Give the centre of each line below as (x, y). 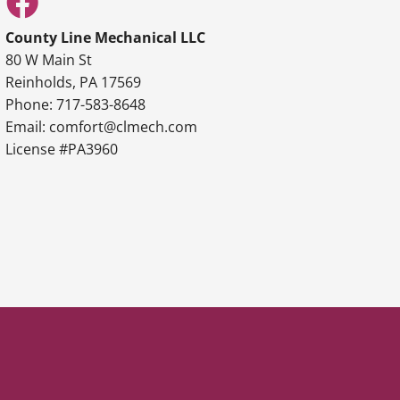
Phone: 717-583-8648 (75, 104)
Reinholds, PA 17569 (73, 82)
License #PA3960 (61, 149)
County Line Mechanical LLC (105, 37)
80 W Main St (48, 59)
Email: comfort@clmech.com (101, 126)
